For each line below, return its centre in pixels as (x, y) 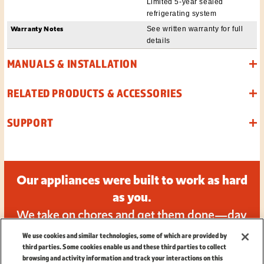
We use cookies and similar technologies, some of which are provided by (125, 235)
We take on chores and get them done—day (132, 214)
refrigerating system (181, 13)
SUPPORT (30, 122)
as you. (132, 197)
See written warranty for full (195, 29)
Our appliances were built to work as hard (132, 180)
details (158, 40)
